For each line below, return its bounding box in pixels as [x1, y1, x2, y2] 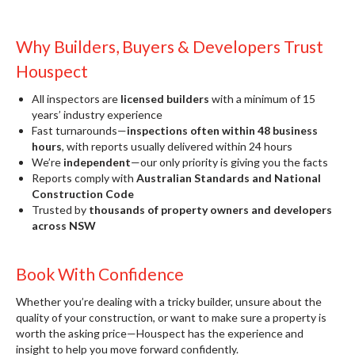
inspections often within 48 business [127, 124, 318, 137]
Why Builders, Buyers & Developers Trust [16, 36, 323, 56]
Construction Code [32, 187, 134, 200]
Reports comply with [32, 171, 136, 185]
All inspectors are [32, 92, 120, 105]
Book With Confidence [16, 264, 184, 284]
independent [63, 155, 131, 169]
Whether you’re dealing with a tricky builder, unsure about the [16, 295, 322, 308]
